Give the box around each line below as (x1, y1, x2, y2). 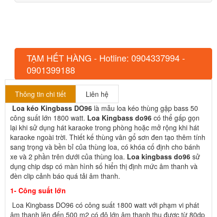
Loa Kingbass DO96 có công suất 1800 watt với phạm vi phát (10, 200, 199, 210)
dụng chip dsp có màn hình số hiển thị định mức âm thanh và (10, 161, 198, 171)
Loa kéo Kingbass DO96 (12, 103, 92, 113)
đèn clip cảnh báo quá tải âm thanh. (10, 170, 120, 181)
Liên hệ (86, 89, 108, 99)
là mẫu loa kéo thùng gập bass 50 (92, 103, 198, 113)
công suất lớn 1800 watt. (10, 112, 87, 123)
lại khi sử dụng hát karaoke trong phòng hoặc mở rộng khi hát (10, 122, 199, 132)
